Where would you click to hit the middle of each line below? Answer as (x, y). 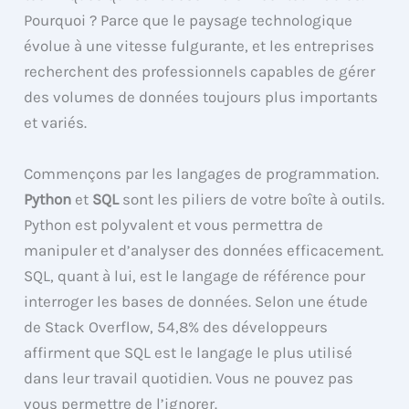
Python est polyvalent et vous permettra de (174, 224)
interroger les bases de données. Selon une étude (196, 301)
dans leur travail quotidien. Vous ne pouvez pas (189, 378)
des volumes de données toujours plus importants (201, 97)
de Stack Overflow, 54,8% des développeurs (176, 326)
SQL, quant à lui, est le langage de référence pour (195, 275)
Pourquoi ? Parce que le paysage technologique (189, 21)
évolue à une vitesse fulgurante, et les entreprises (199, 46)
